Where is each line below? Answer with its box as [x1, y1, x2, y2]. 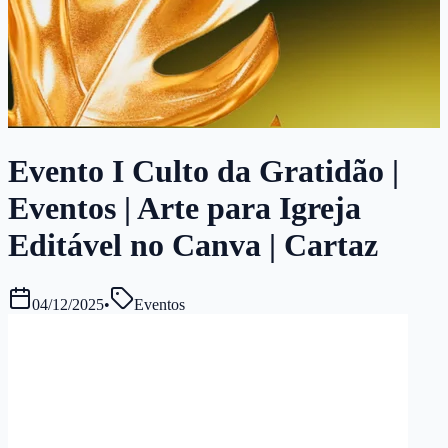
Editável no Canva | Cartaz [8, 227, 378, 264]
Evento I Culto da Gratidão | [8, 153, 399, 190]
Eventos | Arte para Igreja [8, 190, 361, 227]
